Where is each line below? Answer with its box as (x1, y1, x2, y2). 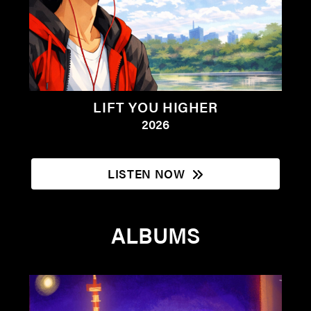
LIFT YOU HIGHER (93, 96, 218, 117)
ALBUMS (111, 219, 200, 251)
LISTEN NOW (107, 165, 185, 182)
